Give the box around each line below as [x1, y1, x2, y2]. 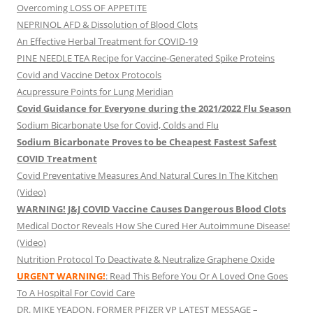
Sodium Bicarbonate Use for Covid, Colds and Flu [17, 119, 219, 132]
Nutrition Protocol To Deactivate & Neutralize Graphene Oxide [17, 253, 275, 266]
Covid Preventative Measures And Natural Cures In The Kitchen [17, 169, 278, 182]
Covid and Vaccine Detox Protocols [17, 68, 161, 82]
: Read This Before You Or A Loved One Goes [105, 270, 288, 283]
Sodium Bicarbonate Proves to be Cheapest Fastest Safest [17, 136, 277, 149]
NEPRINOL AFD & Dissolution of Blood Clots [17, 18, 198, 31]
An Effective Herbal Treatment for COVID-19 [17, 35, 198, 48]
